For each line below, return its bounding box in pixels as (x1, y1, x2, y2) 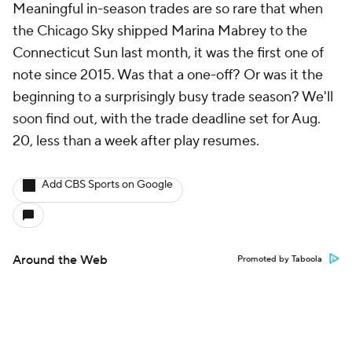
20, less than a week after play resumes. (13, 132, 262, 150)
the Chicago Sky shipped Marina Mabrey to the (13, 22, 307, 40)
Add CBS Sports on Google (42, 178, 173, 192)
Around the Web (13, 252, 108, 268)
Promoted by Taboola (237, 254, 322, 265)
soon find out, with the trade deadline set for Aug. (13, 110, 321, 128)
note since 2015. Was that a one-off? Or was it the (13, 66, 323, 84)
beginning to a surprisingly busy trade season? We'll (13, 88, 333, 106)
